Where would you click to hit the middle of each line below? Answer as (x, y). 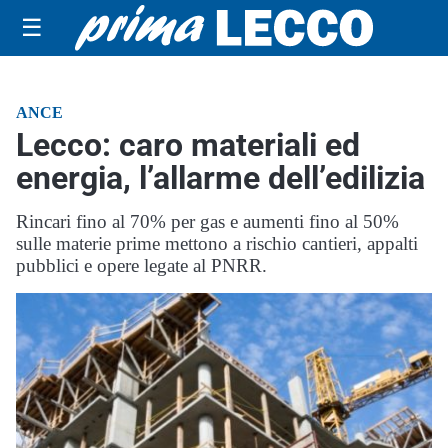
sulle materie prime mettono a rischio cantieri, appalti (217, 243)
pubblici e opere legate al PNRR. (141, 265)
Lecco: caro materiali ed (188, 145)
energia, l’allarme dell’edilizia (220, 178)
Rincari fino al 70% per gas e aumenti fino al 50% (207, 221)
